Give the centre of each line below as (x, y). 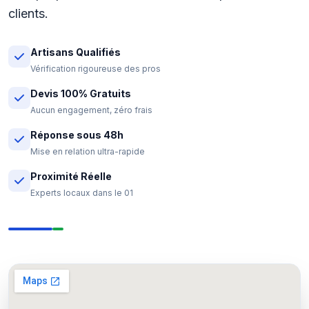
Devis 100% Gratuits (81, 93)
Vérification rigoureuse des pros (96, 69)
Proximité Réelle (71, 176)
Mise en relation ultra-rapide (88, 151)
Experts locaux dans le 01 (82, 193)
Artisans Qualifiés (76, 52)
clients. (28, 13)
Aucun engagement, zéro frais (91, 110)
